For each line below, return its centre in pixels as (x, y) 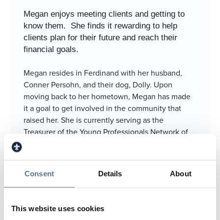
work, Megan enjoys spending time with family (103, 167)
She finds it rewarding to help (124, 26)
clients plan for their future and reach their (100, 37)
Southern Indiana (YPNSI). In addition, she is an (103, 143)
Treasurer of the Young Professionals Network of (106, 131)
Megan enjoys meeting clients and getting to (104, 14)
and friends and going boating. (76, 179)
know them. (45, 26)
